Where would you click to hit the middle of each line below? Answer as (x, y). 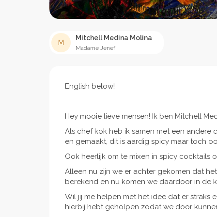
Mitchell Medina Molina (114, 38)
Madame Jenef (95, 48)
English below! (90, 86)
